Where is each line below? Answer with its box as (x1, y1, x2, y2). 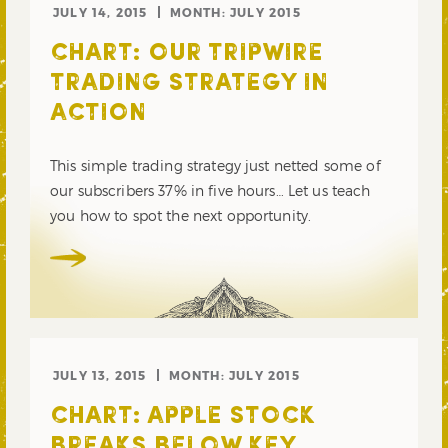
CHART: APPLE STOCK (50, 405, 315, 429)
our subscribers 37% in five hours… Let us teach (50, 182, 371, 200)
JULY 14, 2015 (53, 5, 148, 20)
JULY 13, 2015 (53, 368, 147, 382)
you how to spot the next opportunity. (50, 207, 312, 225)
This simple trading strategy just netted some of (50, 157, 381, 175)
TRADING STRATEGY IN (50, 72, 328, 97)
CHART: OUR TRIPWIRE (50, 42, 323, 67)
